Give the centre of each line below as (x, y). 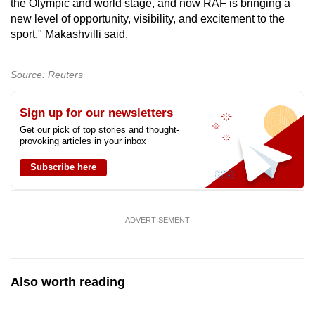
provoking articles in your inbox (83, 141)
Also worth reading (68, 282)
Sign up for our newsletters (96, 112)
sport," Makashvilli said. (69, 34)
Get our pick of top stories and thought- (99, 129)
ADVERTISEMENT (157, 220)
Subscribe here (63, 167)
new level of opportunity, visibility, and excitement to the (148, 18)
